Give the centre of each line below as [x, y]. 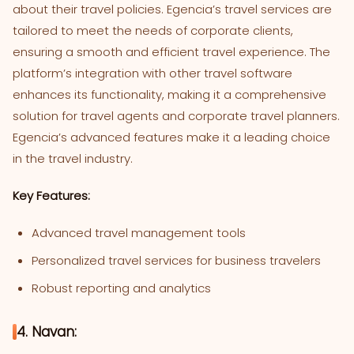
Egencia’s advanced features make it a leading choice [171, 137]
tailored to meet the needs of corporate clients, [153, 31]
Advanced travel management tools [139, 233]
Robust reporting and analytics [121, 288]
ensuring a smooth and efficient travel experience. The [171, 52]
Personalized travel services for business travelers [176, 261]
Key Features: [51, 196]
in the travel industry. [73, 159]
